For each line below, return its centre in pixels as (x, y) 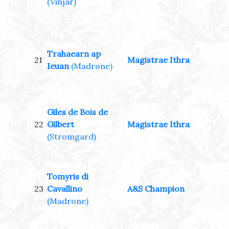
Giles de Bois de (77, 112)
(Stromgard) (72, 137)
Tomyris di (68, 177)
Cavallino (65, 189)
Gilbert (61, 124)
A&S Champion (156, 189)
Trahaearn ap (74, 54)
